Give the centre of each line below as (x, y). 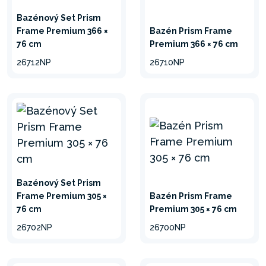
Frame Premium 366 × (62, 31)
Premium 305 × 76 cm (193, 209)
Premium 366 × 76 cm (194, 44)
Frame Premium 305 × (62, 196)
